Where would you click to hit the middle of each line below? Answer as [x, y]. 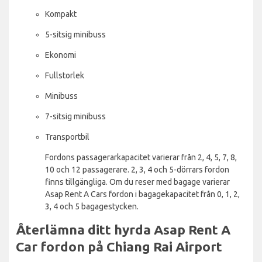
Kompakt [61, 14]
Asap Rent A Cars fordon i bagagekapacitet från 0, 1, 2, [142, 194]
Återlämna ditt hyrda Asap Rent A [123, 229]
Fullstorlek [65, 75]
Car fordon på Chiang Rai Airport [119, 246]
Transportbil [67, 137]
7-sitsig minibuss [75, 116]
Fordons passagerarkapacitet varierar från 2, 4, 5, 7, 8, [141, 157]
